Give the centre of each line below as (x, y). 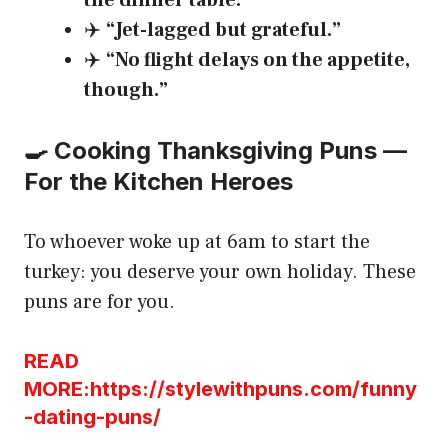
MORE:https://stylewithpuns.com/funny (220, 389)
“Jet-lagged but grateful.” (223, 30)
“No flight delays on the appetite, (258, 60)
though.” (126, 90)
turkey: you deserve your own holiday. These (220, 272)
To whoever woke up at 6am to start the (197, 242)
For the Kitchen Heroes (158, 182)
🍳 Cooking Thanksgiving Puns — (215, 151)
